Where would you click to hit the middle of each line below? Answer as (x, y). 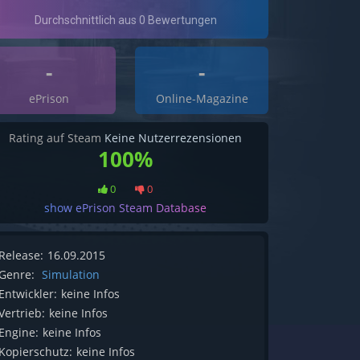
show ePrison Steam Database (125, 208)
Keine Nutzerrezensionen (173, 138)
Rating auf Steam (57, 138)
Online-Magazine (202, 99)
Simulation (71, 275)
